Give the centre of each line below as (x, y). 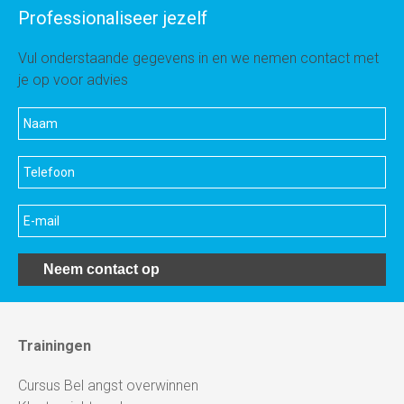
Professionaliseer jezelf (113, 18)
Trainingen (55, 346)
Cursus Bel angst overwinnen (108, 386)
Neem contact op (101, 269)
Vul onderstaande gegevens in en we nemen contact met (198, 58)
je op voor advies (73, 80)
